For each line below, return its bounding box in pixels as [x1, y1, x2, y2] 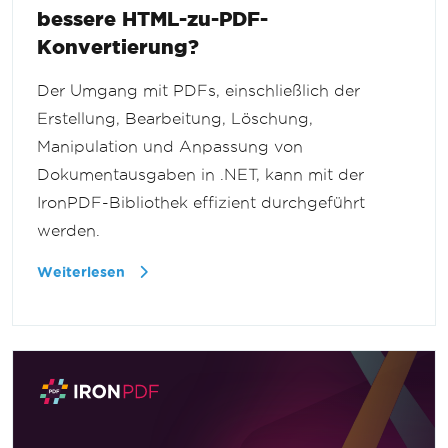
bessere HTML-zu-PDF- [37, 7, 268, 31]
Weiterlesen [37, 265, 129, 281]
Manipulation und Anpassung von [37, 138, 303, 156]
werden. [37, 222, 100, 240]
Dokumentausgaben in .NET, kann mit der [37, 166, 364, 184]
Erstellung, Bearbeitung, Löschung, [37, 110, 313, 128]
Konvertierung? [37, 35, 199, 59]
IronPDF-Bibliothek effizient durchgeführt [37, 194, 365, 212]
